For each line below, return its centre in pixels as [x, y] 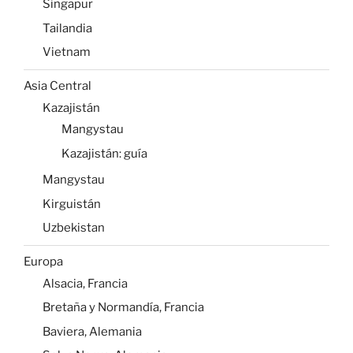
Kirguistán [72, 204]
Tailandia [67, 28]
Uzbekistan [74, 228]
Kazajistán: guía [104, 153]
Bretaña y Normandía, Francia [123, 308]
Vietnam [67, 52]
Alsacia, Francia [85, 283]
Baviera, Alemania [92, 331]
